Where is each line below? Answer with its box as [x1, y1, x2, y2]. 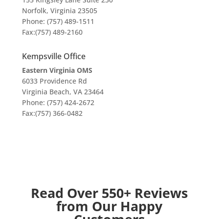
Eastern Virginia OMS [22, 65, 92, 75]
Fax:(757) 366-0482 [22, 108, 83, 118]
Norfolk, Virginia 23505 [22, 5, 97, 15]
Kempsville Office [22, 50, 86, 62]
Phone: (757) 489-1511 [22, 16, 94, 26]
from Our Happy [56, 197, 163, 215]
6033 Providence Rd [22, 76, 87, 86]
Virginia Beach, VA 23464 [22, 87, 104, 96]
